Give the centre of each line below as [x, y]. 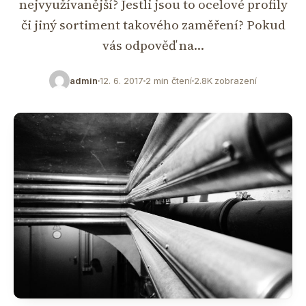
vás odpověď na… [153, 45]
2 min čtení [169, 81]
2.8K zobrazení [225, 81]
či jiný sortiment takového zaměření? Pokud [153, 25]
